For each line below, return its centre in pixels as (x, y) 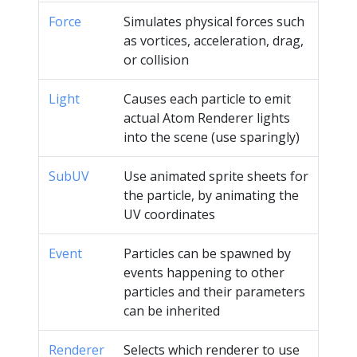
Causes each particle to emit (207, 98)
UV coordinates (169, 214)
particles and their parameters (214, 291)
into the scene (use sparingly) (212, 137)
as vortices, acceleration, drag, (214, 40)
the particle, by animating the (211, 195)
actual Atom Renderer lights (207, 118)
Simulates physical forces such (214, 21)
